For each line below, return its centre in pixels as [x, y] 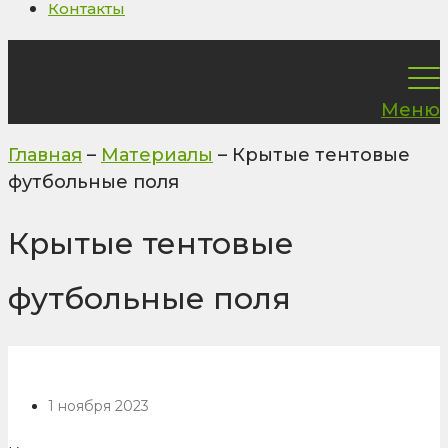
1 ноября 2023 [98, 406]
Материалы [157, 155]
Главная [45, 155]
